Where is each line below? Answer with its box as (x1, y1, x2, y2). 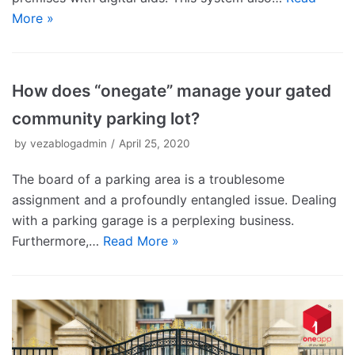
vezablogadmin (30, 136, 107, 150)
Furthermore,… (12, 232, 103, 249)
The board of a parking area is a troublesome (12, 170, 284, 187)
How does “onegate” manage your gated (12, 80, 331, 101)
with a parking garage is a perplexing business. (12, 212, 294, 228)
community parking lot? (12, 108, 200, 128)
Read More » (103, 232, 179, 249)
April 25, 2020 (119, 136, 190, 150)
